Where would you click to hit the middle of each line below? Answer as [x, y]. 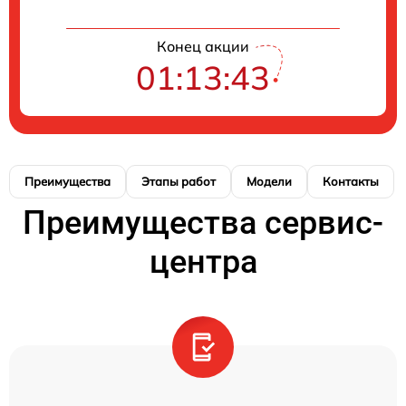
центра [203, 261]
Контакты [351, 181]
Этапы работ [179, 181]
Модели [269, 181]
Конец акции [203, 46]
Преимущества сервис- [203, 222]
